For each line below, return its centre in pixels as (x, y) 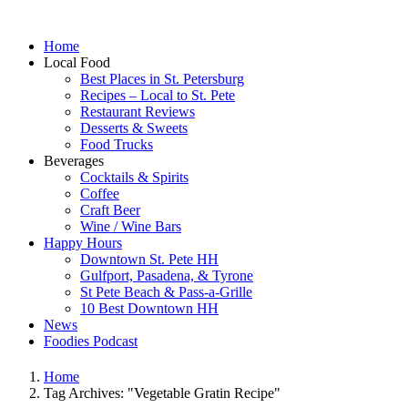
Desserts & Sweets (134, 128)
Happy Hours (83, 243)
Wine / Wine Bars (131, 226)
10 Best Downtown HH (149, 308)
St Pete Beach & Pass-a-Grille (166, 292)
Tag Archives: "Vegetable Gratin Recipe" (162, 393)
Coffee (100, 194)
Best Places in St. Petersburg (162, 79)
